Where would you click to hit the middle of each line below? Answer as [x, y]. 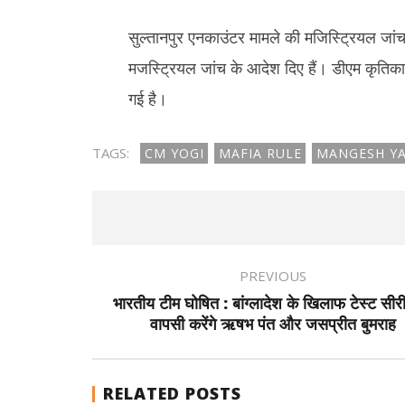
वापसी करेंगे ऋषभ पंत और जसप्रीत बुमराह [273, 324]
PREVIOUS [273, 276]
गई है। [147, 99]
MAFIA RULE [260, 153]
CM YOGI [174, 153]
